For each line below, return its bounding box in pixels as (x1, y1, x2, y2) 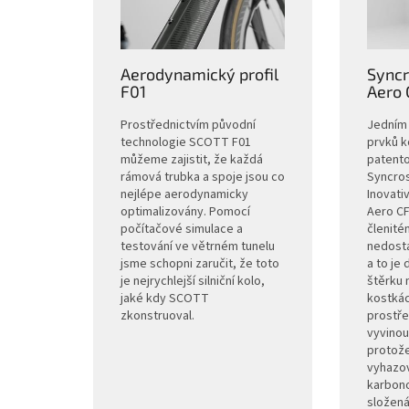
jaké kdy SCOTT (120, 289, 209, 309)
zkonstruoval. (120, 307, 194, 326)
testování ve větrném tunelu (120, 237, 275, 257)
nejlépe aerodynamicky (120, 185, 248, 204)
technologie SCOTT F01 (120, 133, 251, 152)
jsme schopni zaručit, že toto (120, 255, 279, 274)
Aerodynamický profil (120, 64, 278, 85)
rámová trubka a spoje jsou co (120, 168, 285, 187)
